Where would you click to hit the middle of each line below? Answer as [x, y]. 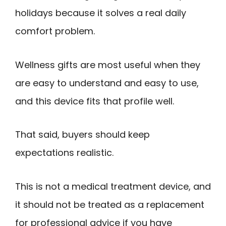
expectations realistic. [64, 153]
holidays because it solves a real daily [101, 13]
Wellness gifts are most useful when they [108, 65]
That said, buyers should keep [82, 135]
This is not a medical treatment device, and [113, 186]
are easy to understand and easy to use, [107, 83]
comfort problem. [55, 31]
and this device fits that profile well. [95, 101]
